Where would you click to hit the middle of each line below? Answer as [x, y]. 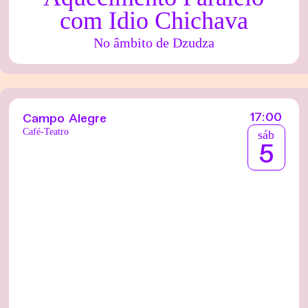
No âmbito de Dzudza [154, 43]
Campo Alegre [65, 120]
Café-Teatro [46, 132]
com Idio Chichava [154, 21]
